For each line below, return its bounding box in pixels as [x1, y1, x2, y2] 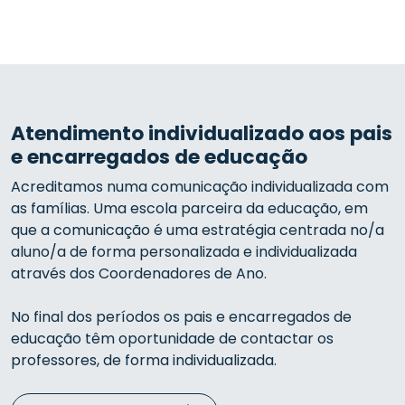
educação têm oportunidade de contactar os [11, 328, 334, 349]
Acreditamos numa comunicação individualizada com [11, 176, 389, 197]
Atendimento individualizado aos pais [11, 119, 392, 147]
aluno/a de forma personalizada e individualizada [11, 241, 357, 262]
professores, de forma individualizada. [11, 350, 277, 371]
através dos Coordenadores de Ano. [11, 263, 270, 284]
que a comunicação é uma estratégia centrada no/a [11, 220, 384, 240]
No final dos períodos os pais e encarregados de [11, 306, 352, 327]
